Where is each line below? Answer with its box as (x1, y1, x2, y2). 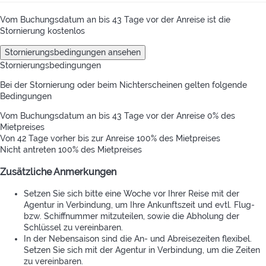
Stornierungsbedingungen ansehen (5, 47, 141, 57)
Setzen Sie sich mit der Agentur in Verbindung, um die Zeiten (24, 245, 260, 255)
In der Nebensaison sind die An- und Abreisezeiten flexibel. (24, 234, 252, 244)
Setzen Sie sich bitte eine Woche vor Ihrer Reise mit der (24, 189, 239, 199)
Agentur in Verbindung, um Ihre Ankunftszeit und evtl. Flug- (24, 200, 255, 210)
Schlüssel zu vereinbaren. (24, 223, 123, 233)
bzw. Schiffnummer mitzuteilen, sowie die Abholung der (24, 211, 239, 221)
